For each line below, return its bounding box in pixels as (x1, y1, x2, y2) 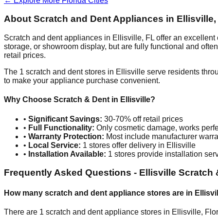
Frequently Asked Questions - (4, 167, 139, 178)
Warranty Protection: (28, 132, 104, 141)
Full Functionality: (28, 123, 94, 132)
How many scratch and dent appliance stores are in (4, 188, 195, 197)
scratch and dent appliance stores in (44, 207, 172, 216)
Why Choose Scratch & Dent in (4, 95, 120, 104)
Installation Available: (28, 149, 106, 158)
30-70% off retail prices (102, 114, 183, 123)
